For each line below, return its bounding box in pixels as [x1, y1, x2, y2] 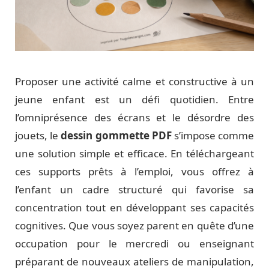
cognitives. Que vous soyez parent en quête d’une [15, 218, 254, 232]
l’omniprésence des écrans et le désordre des [15, 110, 254, 124]
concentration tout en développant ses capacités [15, 200, 254, 214]
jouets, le [15, 128, 61, 142]
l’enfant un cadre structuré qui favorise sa [15, 182, 254, 196]
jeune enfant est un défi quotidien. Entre [15, 92, 254, 106]
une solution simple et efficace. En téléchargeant [15, 146, 254, 160]
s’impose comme [171, 128, 255, 142]
